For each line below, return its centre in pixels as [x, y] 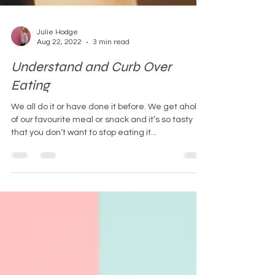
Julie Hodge [57, 51]
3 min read [111, 61]
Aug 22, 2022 [59, 61]
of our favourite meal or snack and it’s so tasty [102, 138]
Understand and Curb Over [91, 86]
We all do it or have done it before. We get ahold [107, 126]
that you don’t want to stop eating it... [84, 151]
